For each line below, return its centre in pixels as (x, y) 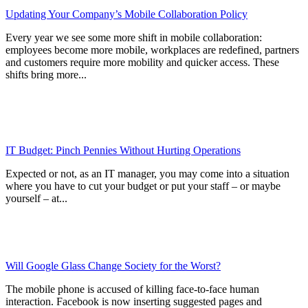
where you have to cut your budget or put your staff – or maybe (143, 186)
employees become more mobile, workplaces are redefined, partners (152, 50)
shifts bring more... (46, 75)
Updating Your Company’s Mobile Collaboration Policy (126, 14)
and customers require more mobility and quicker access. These (142, 63)
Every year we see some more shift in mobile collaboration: (134, 38)
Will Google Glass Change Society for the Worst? (113, 266)
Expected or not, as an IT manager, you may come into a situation (147, 174)
